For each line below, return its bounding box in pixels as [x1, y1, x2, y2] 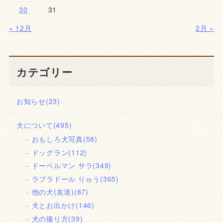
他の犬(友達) [31, 187, 74, 197]
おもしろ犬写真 [31, 134, 83, 144]
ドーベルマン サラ [31, 160, 93, 171]
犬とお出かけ [31, 200, 76, 211]
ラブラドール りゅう [31, 173, 101, 184]
